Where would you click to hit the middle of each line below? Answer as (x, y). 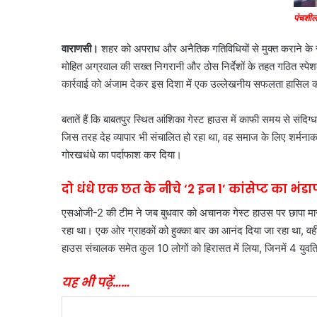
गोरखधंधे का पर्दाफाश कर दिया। (122, 155)
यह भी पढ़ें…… (96, 282)
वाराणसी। (80, 49)
